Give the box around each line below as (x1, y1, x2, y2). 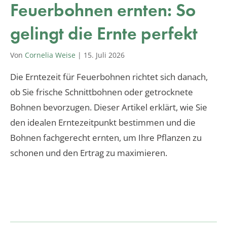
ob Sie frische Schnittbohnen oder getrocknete (10, 86, 193, 98)
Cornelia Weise (25, 50, 75, 60)
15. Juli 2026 (84, 50, 125, 60)
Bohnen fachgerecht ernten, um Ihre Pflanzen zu (10, 131, 202, 143)
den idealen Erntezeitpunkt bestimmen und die (10, 116, 196, 128)
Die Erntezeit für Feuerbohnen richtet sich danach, (10, 70, 208, 83)
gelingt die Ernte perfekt (10, 21, 198, 45)
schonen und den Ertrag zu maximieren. (10, 146, 167, 159)
